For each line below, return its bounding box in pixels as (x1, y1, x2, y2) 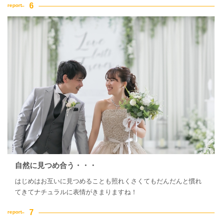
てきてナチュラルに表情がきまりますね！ (15, 188, 137, 196)
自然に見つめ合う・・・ (15, 161, 97, 170)
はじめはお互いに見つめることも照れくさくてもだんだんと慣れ (15, 177, 202, 185)
